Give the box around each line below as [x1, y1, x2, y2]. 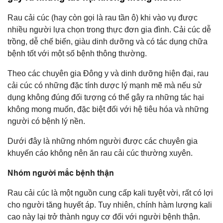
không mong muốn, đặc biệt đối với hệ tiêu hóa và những [7, 105, 209, 113]
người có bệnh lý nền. [7, 117, 85, 125]
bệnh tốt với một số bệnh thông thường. [7, 49, 147, 58]
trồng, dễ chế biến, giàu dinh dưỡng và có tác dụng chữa [7, 37, 208, 46]
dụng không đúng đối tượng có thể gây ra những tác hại [7, 93, 204, 102]
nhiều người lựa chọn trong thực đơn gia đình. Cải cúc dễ [7, 25, 211, 34]
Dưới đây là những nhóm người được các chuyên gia [7, 137, 198, 145]
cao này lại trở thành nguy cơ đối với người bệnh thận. [7, 213, 200, 221]
